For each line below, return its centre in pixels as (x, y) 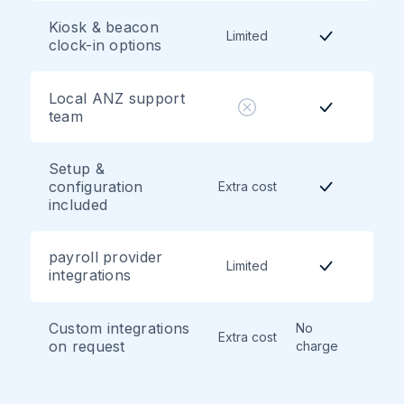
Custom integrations (119, 328)
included (78, 204)
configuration (96, 186)
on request (87, 346)
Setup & (76, 168)
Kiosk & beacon (104, 28)
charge (317, 345)
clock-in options (105, 46)
